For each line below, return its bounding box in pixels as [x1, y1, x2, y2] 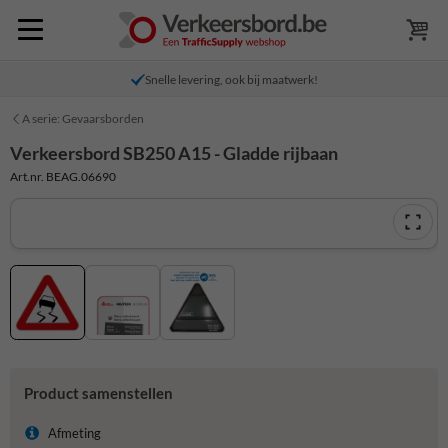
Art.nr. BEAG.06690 [10, 168, 116, 184]
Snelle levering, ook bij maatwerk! [144, 72, 318, 87]
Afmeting [47, 425, 101, 442]
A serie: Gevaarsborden [22, 111, 144, 126]
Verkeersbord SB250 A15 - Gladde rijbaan [10, 142, 338, 164]
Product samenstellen [23, 384, 173, 403]
